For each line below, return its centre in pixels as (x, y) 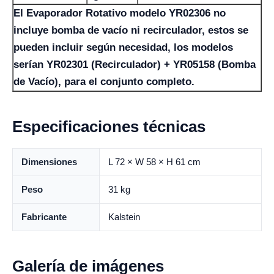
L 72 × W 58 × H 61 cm (154, 161)
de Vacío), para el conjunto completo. (104, 81)
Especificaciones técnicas (109, 126)
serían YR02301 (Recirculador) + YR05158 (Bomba (135, 64)
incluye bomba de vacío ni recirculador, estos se (131, 30)
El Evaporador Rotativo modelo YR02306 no (120, 13)
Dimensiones (49, 161)
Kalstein (124, 217)
